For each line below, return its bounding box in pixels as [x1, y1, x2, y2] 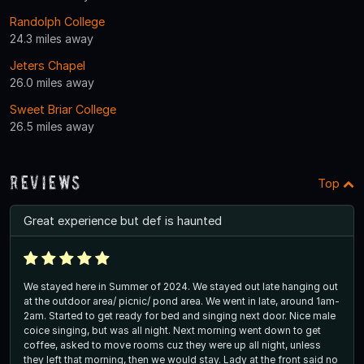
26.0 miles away [10, 76, 94, 90]
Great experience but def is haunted [24, 214, 222, 228]
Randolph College [10, 15, 105, 29]
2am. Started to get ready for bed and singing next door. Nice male [24, 310, 336, 323]
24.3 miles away [10, 32, 93, 46]
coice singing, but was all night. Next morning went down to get [24, 324, 321, 337]
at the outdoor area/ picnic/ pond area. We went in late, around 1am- [24, 295, 340, 308]
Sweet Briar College [10, 102, 116, 117]
